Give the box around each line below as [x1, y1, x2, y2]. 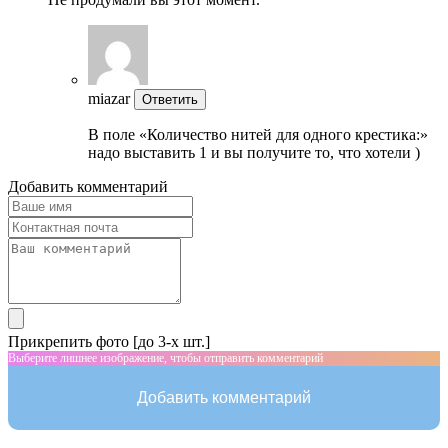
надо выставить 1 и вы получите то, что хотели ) [88, 143, 420, 161]
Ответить [142, 91, 198, 107]
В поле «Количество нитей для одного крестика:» [88, 125, 428, 143]
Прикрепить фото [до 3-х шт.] [8, 332, 210, 350]
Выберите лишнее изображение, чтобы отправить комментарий [8, 350, 323, 365]
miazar [88, 89, 130, 107]
